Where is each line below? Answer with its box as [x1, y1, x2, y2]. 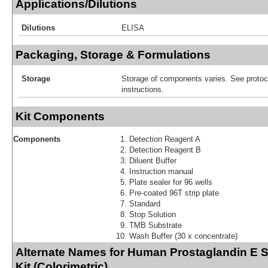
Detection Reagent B [129, 145, 201, 154]
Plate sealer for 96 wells [129, 177, 212, 187]
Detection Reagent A [129, 134, 200, 144]
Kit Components [16, 109, 105, 123]
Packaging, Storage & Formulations [16, 48, 211, 61]
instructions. [121, 84, 164, 94]
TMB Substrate [129, 220, 182, 230]
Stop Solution [129, 209, 176, 219]
